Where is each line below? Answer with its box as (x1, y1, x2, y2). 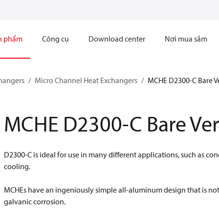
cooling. (4, 161, 30, 171)
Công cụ (42, 34, 69, 44)
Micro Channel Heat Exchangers (35, 75, 137, 85)
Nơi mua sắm (164, 34, 207, 44)
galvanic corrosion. (4, 197, 66, 206)
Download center (88, 34, 145, 44)
